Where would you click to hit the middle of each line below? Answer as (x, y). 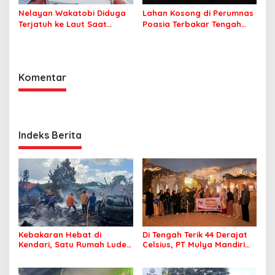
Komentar (42, 77)
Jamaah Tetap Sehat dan (194, 264)
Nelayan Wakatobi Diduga (72, 13)
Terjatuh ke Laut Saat (63, 24)
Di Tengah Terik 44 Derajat (195, 234)
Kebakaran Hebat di (60, 234)
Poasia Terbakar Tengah (192, 24)
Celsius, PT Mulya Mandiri (193, 244)
